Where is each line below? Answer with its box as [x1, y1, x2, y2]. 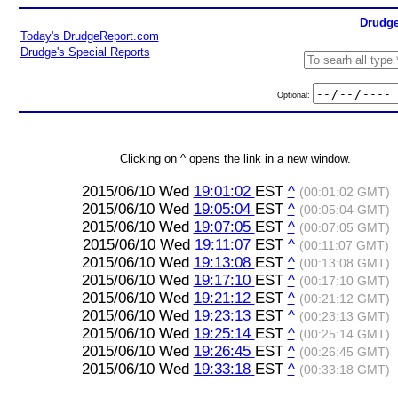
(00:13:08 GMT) [298, 257, 390, 270]
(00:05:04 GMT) [298, 203, 390, 217]
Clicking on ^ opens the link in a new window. [120, 152, 351, 165]
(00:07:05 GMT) [298, 221, 390, 235]
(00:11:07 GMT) [298, 239, 389, 252]
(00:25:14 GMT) [298, 328, 390, 341]
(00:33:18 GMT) [298, 363, 390, 377]
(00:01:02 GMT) [298, 186, 390, 199]
